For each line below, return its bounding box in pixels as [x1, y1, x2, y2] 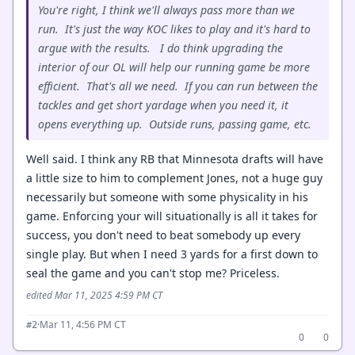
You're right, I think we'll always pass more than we [38, 2, 295, 17]
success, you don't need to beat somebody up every [26, 227, 300, 242]
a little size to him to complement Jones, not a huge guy [26, 170, 323, 185]
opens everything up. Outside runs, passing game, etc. [38, 116, 311, 132]
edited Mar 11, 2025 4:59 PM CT [26, 288, 162, 302]
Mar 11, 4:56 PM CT [40, 318, 126, 331]
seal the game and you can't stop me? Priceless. [26, 265, 280, 281]
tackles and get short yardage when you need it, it [38, 97, 288, 113]
